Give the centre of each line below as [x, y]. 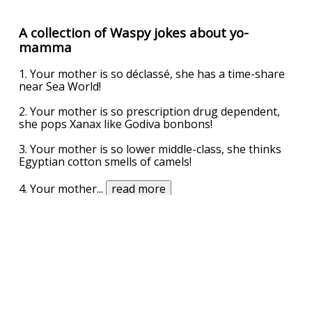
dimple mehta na [211, 293]
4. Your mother [58, 189]
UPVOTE [154, 210]
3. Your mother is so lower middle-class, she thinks [150, 149]
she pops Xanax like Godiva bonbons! [116, 124]
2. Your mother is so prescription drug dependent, [150, 112]
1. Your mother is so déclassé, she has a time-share [152, 74]
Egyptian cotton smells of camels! [106, 162]
